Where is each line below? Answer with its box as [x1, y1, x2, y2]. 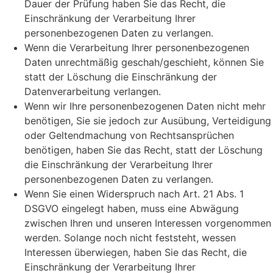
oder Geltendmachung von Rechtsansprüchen [24, 129, 234, 141]
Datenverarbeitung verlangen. [24, 85, 161, 97]
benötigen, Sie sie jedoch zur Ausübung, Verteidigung [24, 114, 271, 127]
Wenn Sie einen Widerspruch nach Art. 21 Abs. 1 [24, 187, 244, 200]
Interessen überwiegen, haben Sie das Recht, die [24, 246, 247, 258]
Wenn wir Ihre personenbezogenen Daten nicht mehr [24, 99, 266, 112]
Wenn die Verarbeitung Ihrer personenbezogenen [24, 41, 249, 54]
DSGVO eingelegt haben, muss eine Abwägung [24, 202, 239, 214]
